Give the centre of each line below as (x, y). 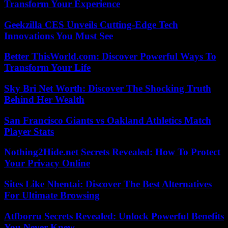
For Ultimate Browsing (52, 195)
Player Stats (29, 131)
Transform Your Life (47, 68)
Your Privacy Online (47, 163)
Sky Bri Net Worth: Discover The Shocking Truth (108, 88)
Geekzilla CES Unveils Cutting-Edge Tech (91, 24)
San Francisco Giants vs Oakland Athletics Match (108, 120)
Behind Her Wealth (44, 99)
